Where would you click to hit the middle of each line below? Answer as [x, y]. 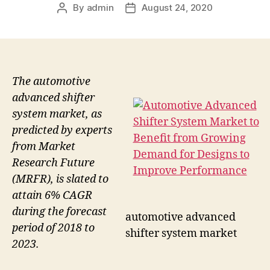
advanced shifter [53, 98]
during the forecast [59, 212]
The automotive [51, 81]
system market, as [57, 114]
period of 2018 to [53, 228]
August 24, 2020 [177, 7]
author [76, 21]
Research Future [53, 163]
